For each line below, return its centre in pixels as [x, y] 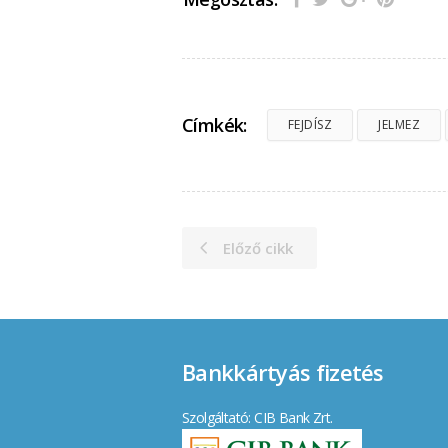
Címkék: [214, 124]
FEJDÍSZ [310, 125]
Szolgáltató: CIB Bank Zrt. [257, 418]
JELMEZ [399, 125]
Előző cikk [258, 248]
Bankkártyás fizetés [283, 372]
